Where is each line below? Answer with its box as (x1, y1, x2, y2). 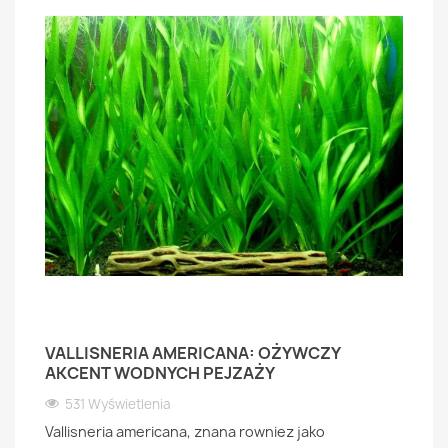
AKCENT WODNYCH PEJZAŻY (45, 362, 275, 384)
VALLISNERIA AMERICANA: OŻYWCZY (45, 342, 340, 364)
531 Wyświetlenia (65, 395, 171, 413)
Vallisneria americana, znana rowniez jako (45, 422, 325, 441)
